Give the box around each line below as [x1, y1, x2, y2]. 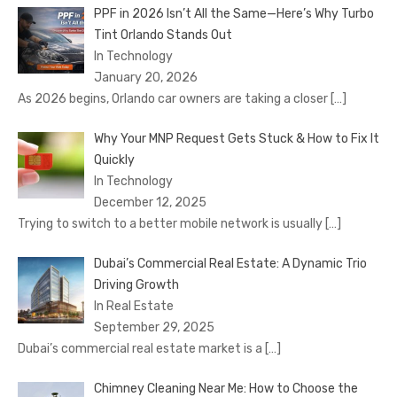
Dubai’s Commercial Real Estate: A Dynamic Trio [93, 255, 367, 271]
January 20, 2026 [93, 69, 198, 85]
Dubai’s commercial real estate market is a [18, 340, 265, 356]
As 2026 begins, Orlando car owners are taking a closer [18, 90, 331, 106]
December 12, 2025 [93, 194, 206, 210]
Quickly [93, 152, 135, 167]
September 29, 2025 [93, 319, 214, 335]
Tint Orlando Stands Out [93, 27, 232, 43]
